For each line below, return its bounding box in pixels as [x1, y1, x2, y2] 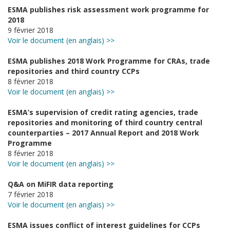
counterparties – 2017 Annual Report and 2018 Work [8, 128, 199, 138]
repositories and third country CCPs [8, 66, 140, 76]
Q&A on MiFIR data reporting [8, 179, 113, 189]
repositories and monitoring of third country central [8, 118, 202, 127]
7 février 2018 [8, 189, 53, 199]
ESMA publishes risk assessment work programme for [8, 5, 209, 14]
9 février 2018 [8, 25, 53, 35]
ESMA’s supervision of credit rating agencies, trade [8, 107, 198, 117]
